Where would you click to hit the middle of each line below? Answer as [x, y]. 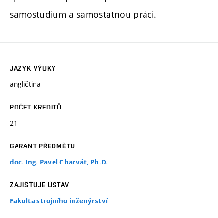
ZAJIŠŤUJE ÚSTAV [39, 185]
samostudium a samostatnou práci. [83, 14]
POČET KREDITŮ [36, 107]
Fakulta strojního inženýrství [59, 201]
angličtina [25, 84]
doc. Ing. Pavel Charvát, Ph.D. [59, 162]
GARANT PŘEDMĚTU [43, 146]
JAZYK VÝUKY [33, 68]
